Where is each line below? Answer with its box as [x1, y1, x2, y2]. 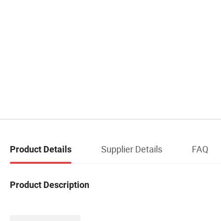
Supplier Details [101, 143, 162, 155]
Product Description [10, 179, 89, 190]
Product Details [10, 144, 72, 154]
